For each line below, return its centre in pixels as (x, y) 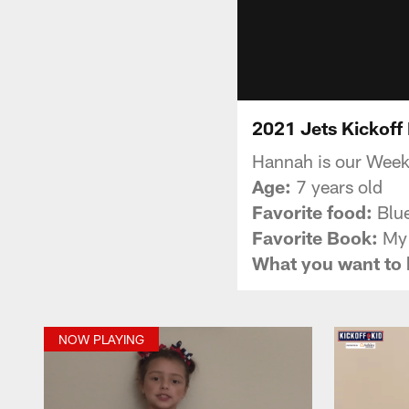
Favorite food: (312, 211)
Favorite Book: (315, 237)
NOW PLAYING (101, 339)
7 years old (337, 186)
